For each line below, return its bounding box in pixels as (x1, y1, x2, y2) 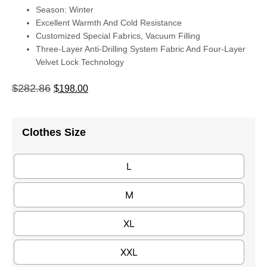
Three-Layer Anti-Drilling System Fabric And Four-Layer (36, 44, 246, 54)
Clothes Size (22, 126, 86, 138)
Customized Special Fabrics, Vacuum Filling (36, 31, 200, 41)
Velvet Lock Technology (36, 57, 124, 67)
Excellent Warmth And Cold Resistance (36, 18, 182, 28)
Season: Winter (36, 5, 94, 15)
